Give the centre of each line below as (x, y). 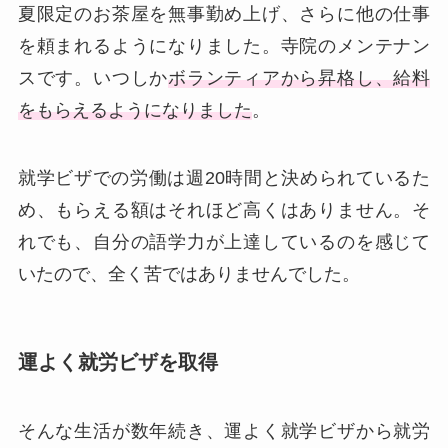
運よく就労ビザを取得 (117, 362)
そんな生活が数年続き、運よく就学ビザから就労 (224, 431)
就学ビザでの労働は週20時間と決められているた (224, 177)
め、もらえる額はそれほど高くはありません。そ (224, 209)
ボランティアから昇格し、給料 (299, 78)
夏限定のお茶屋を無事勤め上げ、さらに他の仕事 (224, 14)
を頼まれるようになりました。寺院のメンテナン (224, 46)
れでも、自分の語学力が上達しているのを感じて (224, 241)
